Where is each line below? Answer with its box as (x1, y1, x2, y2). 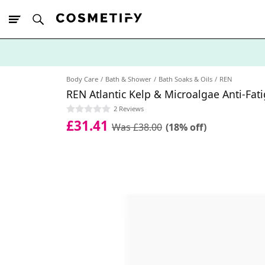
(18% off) (166, 120, 206, 134)
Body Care (66, 75, 98, 83)
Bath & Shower (105, 75, 151, 83)
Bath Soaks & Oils (159, 75, 212, 83)
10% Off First (30, 67, 76, 79)
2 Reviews (114, 104, 144, 114)
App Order (76, 67, 113, 79)
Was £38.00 (112, 120, 162, 134)
